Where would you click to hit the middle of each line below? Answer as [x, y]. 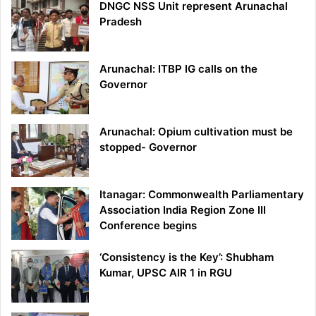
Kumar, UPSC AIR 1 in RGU [166, 272]
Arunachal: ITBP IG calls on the [178, 68]
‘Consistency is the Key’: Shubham [187, 257]
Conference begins [148, 225]
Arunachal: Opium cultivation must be [196, 131]
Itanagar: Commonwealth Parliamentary [202, 194]
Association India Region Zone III [183, 209]
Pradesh [121, 21]
